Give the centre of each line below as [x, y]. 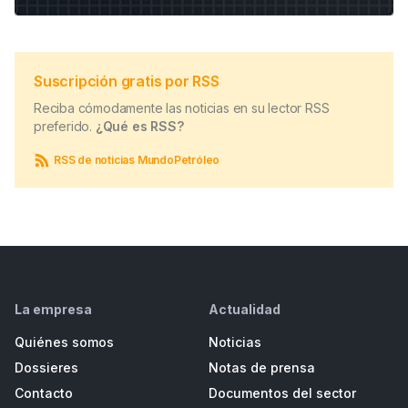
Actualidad [245, 309]
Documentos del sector [282, 393]
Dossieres [46, 367]
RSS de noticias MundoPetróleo [137, 159]
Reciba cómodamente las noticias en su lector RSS [182, 108]
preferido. [65, 127]
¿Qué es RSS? [139, 127]
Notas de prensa [262, 367]
